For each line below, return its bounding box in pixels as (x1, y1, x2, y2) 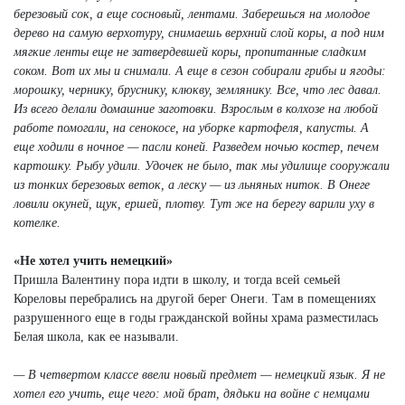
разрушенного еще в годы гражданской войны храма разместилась (14, 310, 378, 325)
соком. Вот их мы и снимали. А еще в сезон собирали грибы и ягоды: (14, 63, 386, 78)
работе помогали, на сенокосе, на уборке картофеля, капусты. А (14, 120, 369, 135)
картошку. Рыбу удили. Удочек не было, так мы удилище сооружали (14, 158, 390, 173)
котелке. (14, 215, 61, 230)
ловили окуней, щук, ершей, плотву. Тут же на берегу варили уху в (14, 196, 374, 211)
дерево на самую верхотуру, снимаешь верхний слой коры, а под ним (14, 25, 384, 40)
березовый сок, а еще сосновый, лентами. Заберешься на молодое (14, 6, 370, 21)
